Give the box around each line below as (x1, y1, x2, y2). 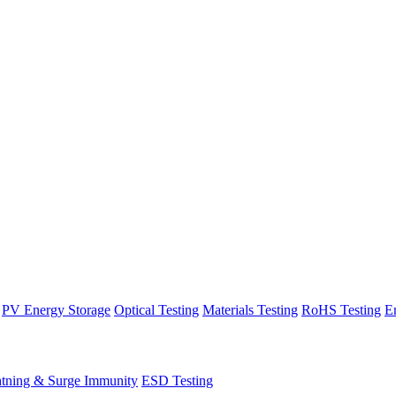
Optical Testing (114, 302, 199, 317)
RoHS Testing (301, 302, 381, 317)
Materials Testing (202, 302, 298, 317)
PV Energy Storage (2, 302, 110, 317)
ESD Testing (141, 372, 213, 388)
